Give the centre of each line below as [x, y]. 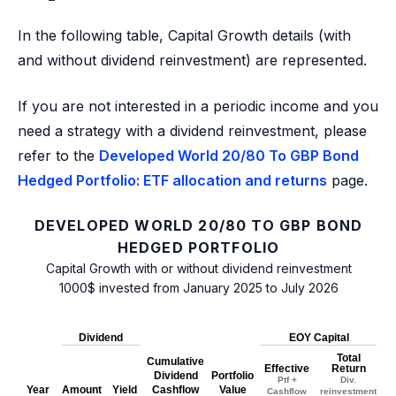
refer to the [58, 156]
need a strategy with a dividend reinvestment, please [192, 131]
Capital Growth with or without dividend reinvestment [198, 268]
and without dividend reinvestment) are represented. [192, 60]
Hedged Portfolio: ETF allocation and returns [172, 180]
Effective [287, 369]
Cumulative [175, 362]
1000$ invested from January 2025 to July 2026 [198, 288]
